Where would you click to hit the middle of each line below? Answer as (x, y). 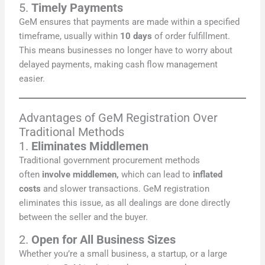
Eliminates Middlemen (90, 146)
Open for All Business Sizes (104, 240)
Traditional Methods (72, 132)
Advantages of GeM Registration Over (119, 117)
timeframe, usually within (70, 36)
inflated (208, 174)
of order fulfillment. (193, 36)
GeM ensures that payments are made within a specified (130, 22)
